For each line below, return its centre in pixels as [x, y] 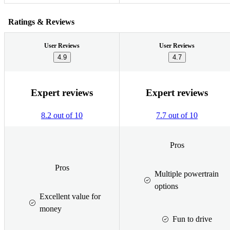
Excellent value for [70, 196]
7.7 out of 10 [177, 116]
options [166, 186]
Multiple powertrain [187, 174]
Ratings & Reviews [41, 22]
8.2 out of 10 [62, 116]
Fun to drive [192, 219]
